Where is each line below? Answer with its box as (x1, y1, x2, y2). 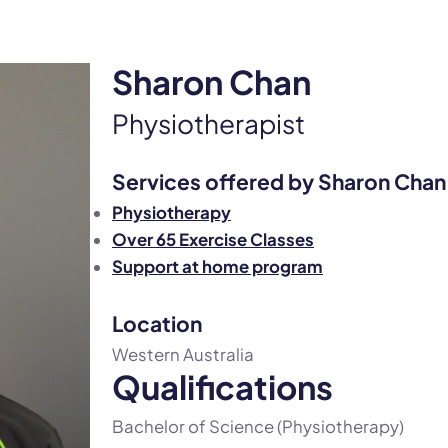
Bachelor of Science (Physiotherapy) (111, 416, 404, 438)
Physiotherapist (111, 106, 305, 140)
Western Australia (111, 344, 254, 366)
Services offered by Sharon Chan (111, 168, 446, 196)
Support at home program (111, 256, 323, 278)
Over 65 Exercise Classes (111, 229, 314, 251)
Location (111, 309, 202, 337)
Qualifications (111, 366, 333, 408)
